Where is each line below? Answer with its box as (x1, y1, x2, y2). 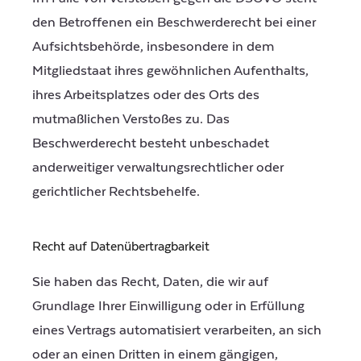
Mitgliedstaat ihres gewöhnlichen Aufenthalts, (32, 63, 309, 80)
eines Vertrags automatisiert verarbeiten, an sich (32, 322, 322, 338)
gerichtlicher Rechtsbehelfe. (32, 184, 200, 201)
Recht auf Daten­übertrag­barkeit (32, 239, 210, 254)
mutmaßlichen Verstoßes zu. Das (32, 111, 230, 128)
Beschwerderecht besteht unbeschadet (32, 135, 269, 152)
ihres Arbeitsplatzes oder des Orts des (32, 87, 259, 104)
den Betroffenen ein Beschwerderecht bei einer (32, 15, 316, 31)
